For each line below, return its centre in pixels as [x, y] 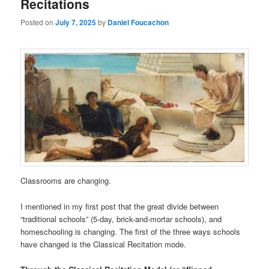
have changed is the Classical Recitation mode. [104, 244]
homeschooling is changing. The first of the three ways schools [131, 231]
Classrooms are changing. [66, 181]
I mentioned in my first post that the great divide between [120, 206]
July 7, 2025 [76, 23]
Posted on [38, 22]
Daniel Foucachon [138, 23]
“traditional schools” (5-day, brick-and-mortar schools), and [121, 219]
